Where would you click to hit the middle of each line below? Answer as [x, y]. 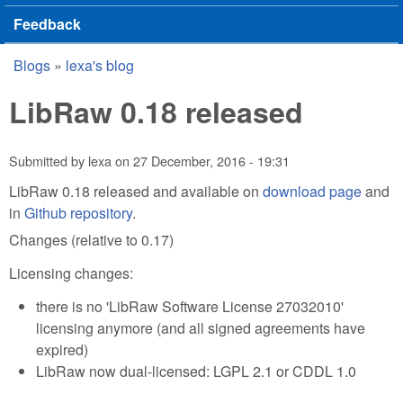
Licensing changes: [71, 273]
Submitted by [49, 161]
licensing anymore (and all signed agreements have [201, 327]
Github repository [78, 212]
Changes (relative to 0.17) [91, 240]
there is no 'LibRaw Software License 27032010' [190, 306]
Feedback [47, 24]
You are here [78, 80]
